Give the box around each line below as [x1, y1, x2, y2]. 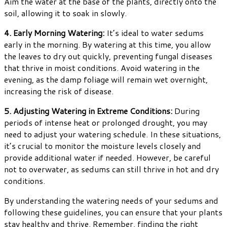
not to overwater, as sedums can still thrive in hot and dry [4, 163, 219, 175]
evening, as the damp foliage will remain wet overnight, [4, 73, 208, 85]
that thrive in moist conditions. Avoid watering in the [4, 61, 200, 73]
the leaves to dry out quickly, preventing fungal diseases [4, 50, 212, 62]
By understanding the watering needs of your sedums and [4, 194, 218, 206]
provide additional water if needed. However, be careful [4, 151, 211, 163]
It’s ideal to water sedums [104, 26, 204, 39]
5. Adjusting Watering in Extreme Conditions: [4, 104, 172, 117]
